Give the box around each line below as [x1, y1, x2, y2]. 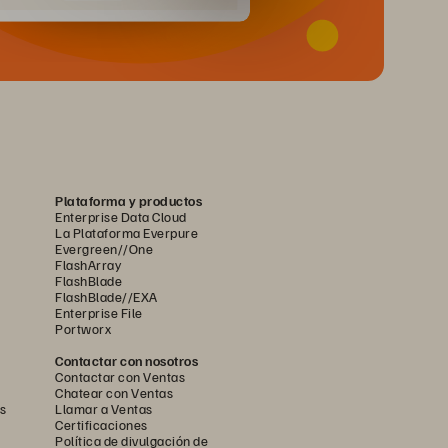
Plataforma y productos [55, 191, 202, 209]
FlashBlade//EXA [55, 287, 158, 305]
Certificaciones [55, 415, 148, 433]
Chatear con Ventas [55, 383, 173, 401]
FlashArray [55, 255, 121, 273]
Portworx [55, 319, 111, 337]
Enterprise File [55, 303, 143, 321]
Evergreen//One [55, 239, 153, 257]
